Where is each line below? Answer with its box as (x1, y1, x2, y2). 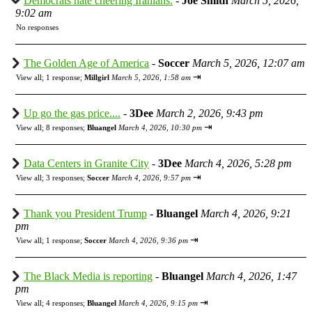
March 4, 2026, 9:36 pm (109, 235, 188, 244)
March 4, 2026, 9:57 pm (111, 173, 191, 182)
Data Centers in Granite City (24, 157, 149, 169)
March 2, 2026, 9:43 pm (156, 107, 263, 119)
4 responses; (46, 298, 87, 307)
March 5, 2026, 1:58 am (111, 72, 191, 81)
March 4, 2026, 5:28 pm (185, 157, 292, 169)
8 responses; (46, 123, 87, 132)
